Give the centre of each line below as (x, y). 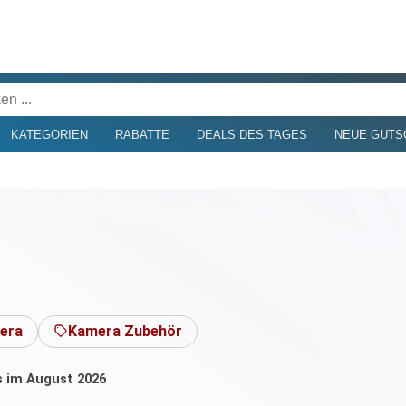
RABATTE (142, 134)
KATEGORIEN (49, 134)
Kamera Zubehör (125, 331)
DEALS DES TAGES (251, 134)
